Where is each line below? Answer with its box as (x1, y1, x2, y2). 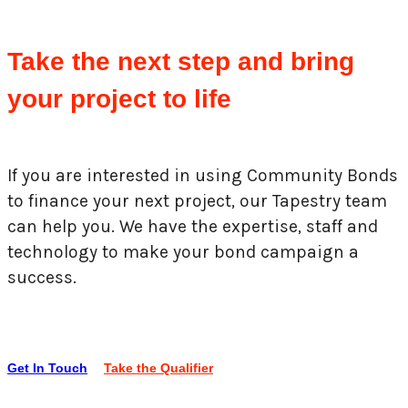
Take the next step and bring (7, 47, 354, 76)
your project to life (7, 85, 231, 114)
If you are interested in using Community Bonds (7, 165, 398, 187)
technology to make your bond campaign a (7, 241, 359, 263)
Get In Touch (7, 361, 87, 376)
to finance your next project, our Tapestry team (7, 190, 387, 212)
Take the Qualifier (104, 361, 213, 376)
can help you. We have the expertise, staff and (7, 216, 378, 238)
